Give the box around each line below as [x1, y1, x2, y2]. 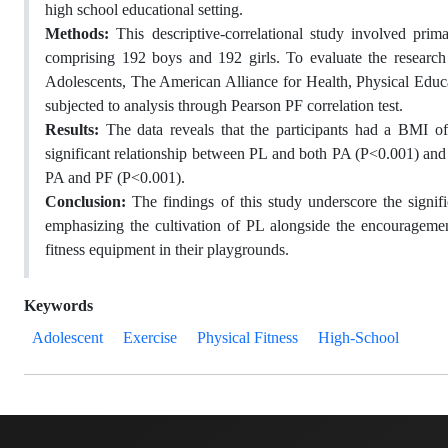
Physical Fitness [197, 328, 298, 347]
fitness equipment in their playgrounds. [45, 240, 289, 259]
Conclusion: [45, 192, 133, 211]
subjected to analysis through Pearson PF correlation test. [45, 96, 407, 115]
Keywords [24, 296, 93, 315]
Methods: [45, 24, 117, 43]
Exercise [123, 328, 177, 347]
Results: [45, 120, 106, 139]
